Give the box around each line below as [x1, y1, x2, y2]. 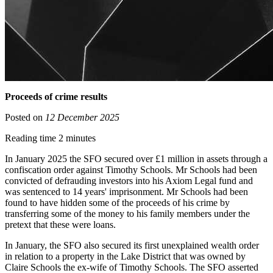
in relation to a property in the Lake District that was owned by [5, 251, 246, 262]
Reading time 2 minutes [5, 133, 96, 144]
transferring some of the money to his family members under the [5, 208, 250, 219]
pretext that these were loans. [5, 219, 118, 230]
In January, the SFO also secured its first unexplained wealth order [5, 240, 259, 251]
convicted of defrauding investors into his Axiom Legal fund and [5, 175, 253, 186]
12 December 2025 [45, 112, 119, 123]
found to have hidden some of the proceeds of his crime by [5, 197, 230, 208]
